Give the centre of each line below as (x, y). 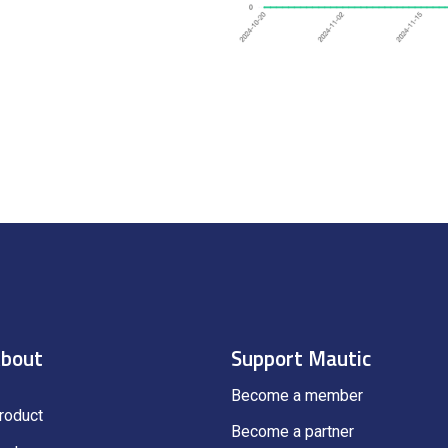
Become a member (297, 396)
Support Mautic (301, 358)
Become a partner (293, 432)
